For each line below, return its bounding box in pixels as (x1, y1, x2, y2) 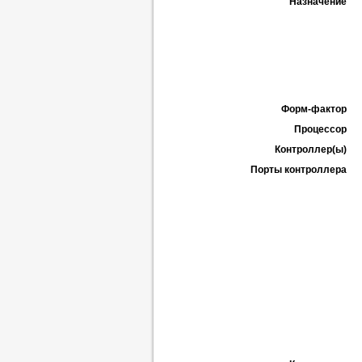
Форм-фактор (281, 103, 347, 115)
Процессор (294, 124, 347, 135)
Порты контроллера (250, 164, 347, 175)
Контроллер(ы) (275, 144, 347, 155)
